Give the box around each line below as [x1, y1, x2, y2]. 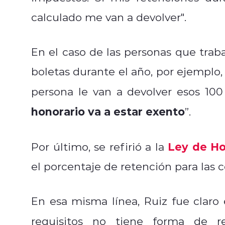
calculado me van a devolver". [31, 10, 186, 24]
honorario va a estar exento [31, 103, 185, 119]
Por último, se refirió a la [31, 139, 168, 154]
